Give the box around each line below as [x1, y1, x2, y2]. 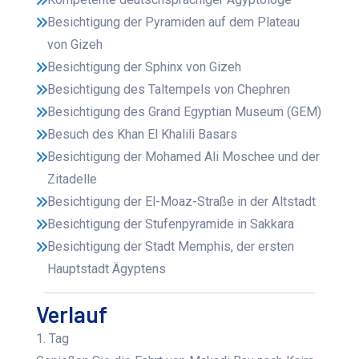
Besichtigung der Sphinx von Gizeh [47, 59, 242, 75]
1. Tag [36, 331, 70, 347]
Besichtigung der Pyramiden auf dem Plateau [47, 14, 301, 30]
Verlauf [36, 301, 108, 329]
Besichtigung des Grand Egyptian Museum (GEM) [47, 104, 322, 120]
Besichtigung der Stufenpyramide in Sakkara [47, 216, 295, 232]
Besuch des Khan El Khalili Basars [47, 127, 238, 143]
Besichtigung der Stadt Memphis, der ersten [47, 239, 295, 255]
